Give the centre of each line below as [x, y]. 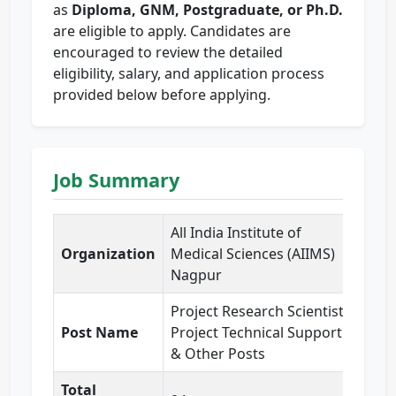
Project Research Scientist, [259, 312]
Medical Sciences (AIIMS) [253, 254]
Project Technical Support [256, 333]
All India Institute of [236, 233]
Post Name [99, 333]
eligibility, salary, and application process [189, 74]
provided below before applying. [162, 95]
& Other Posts [218, 354]
